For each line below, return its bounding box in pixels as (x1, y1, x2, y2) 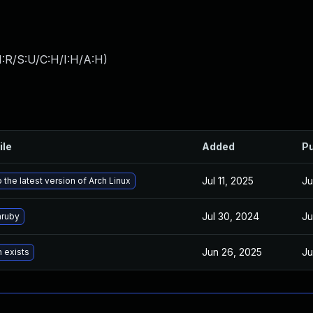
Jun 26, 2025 (202, 246, 262, 258)
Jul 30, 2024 (202, 210, 259, 222)
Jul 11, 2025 (202, 175, 254, 187)
